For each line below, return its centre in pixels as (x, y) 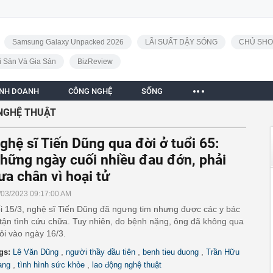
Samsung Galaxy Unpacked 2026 (68, 42)
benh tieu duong (171, 252)
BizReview (95, 62)
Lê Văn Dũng (36, 252)
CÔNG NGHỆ (90, 91)
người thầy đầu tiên (101, 252)
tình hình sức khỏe (51, 265)
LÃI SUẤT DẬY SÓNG (181, 42)
